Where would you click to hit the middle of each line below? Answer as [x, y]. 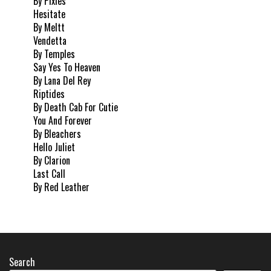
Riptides [49, 93]
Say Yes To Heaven [67, 67]
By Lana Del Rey [62, 80]
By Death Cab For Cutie [76, 107]
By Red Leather [61, 187]
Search [22, 262]
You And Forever [63, 120]
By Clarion [52, 160]
